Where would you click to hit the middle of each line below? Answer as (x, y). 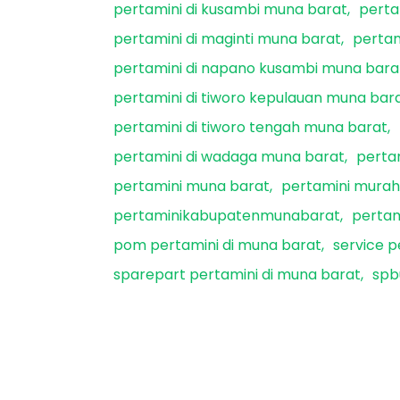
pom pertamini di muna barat (217, 246)
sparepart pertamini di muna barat (237, 275)
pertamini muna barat (192, 187)
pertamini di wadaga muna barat (229, 157)
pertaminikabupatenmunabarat (227, 216)
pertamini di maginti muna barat (227, 39)
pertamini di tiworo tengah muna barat (250, 128)
